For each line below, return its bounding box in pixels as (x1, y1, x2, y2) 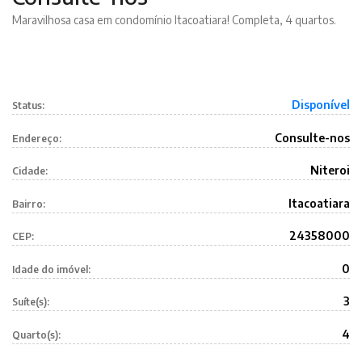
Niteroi (310, 163, 350, 177)
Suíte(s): (12, 296, 49, 308)
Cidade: (12, 165, 48, 177)
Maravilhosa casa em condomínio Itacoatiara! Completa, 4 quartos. (12, 12, 336, 27)
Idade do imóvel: (12, 263, 90, 276)
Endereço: (12, 132, 61, 145)
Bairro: (12, 197, 45, 210)
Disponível (292, 98, 350, 112)
